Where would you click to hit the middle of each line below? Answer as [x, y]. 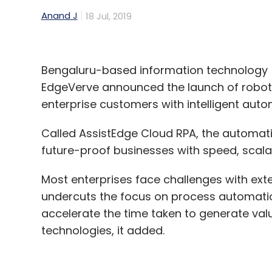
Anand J [59, 16]
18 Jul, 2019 [108, 16]
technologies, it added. [103, 230]
